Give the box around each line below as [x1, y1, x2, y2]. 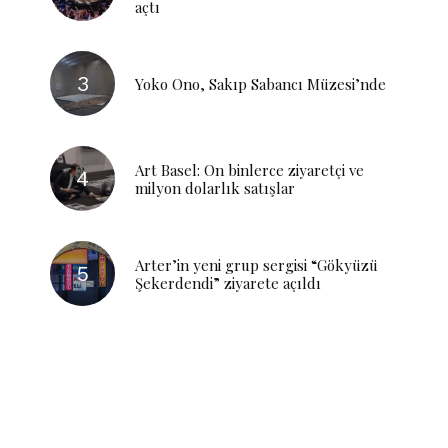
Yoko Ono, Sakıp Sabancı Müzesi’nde [135, 73, 386, 94]
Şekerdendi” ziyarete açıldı [135, 272, 321, 293]
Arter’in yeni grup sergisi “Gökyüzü [135, 254, 378, 275]
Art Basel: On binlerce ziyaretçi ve [135, 159, 364, 180]
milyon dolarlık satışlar [135, 177, 295, 198]
